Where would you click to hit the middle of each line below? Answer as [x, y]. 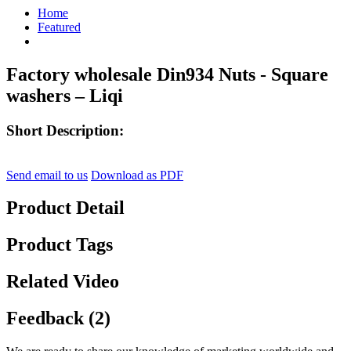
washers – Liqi [65, 95]
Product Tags [60, 245]
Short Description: [65, 130]
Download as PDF [137, 175]
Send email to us [47, 175]
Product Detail [65, 208]
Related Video [63, 282]
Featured [59, 27]
